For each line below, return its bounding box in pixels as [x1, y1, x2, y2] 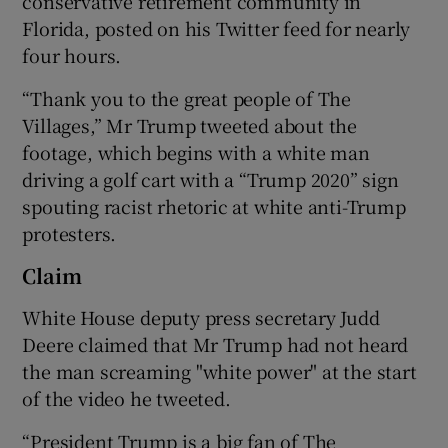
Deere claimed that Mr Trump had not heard [22, 330, 409, 357]
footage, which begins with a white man [22, 138, 370, 165]
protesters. [22, 219, 117, 246]
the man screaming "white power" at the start [22, 357, 417, 384]
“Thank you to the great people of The [22, 84, 352, 111]
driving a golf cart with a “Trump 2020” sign [22, 165, 399, 192]
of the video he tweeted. [22, 384, 231, 411]
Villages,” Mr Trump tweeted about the [22, 111, 358, 138]
